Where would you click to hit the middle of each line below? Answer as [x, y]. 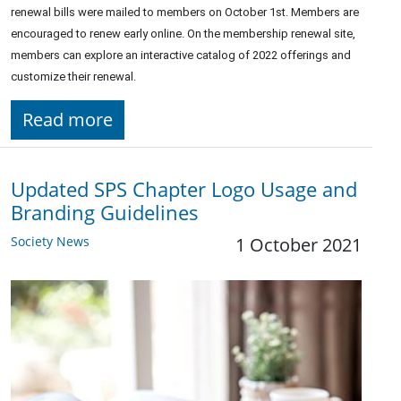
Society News [50, 241]
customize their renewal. [75, 76]
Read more [68, 119]
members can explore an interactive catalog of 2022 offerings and [181, 55]
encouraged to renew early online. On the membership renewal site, [183, 33]
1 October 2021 [299, 244]
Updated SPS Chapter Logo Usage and [184, 189]
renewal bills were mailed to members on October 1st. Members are [185, 12]
